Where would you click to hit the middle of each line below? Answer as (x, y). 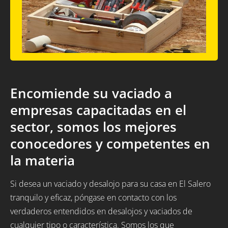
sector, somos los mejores (93, 127)
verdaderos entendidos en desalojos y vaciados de (101, 211)
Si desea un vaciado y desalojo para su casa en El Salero (110, 184)
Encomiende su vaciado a (91, 93)
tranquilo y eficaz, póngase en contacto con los (93, 198)
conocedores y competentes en (110, 144)
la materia (42, 160)
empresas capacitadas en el (98, 110)
